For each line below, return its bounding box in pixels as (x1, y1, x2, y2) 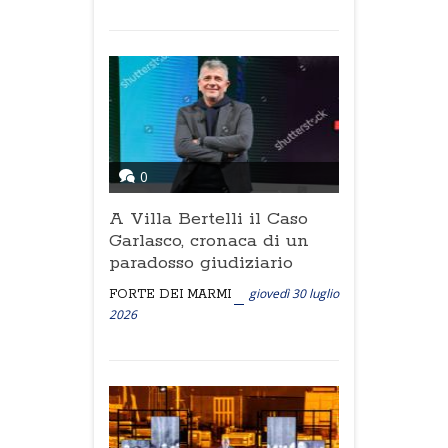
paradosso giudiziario (109, 252, 293, 274)
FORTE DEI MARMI (109, 287, 231, 302)
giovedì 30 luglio (249, 285, 339, 302)
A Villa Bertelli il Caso (109, 208, 308, 230)
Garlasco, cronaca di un (109, 230, 309, 252)
